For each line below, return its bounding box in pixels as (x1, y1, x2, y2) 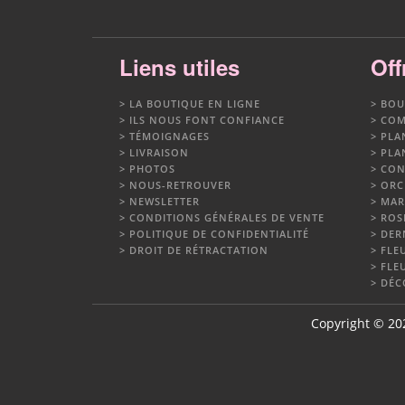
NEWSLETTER (129, 193, 200, 208)
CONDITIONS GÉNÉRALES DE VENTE (129, 210, 325, 224)
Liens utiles (119, 51, 240, 82)
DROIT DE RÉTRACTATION (129, 242, 268, 257)
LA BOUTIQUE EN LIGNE (129, 96, 260, 110)
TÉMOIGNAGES (129, 128, 210, 143)
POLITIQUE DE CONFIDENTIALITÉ (129, 226, 309, 240)
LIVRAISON (129, 145, 189, 159)
